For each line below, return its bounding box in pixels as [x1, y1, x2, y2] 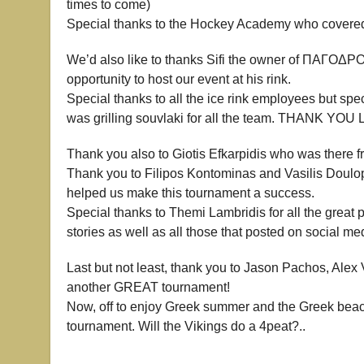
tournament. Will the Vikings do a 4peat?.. [67, 318, 305, 333]
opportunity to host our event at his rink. [67, 71, 291, 86]
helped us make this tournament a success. [67, 185, 314, 200]
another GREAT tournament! [67, 279, 230, 294]
